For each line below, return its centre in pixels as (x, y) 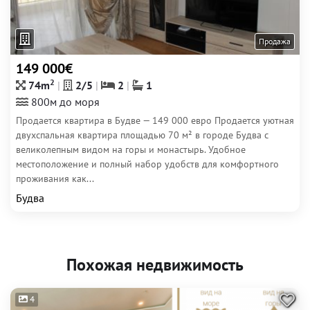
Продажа (275, 41)
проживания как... (55, 179)
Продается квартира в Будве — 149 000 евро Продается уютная (155, 120)
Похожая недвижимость (155, 265)
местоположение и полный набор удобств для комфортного (147, 164)
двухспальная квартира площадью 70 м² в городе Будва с (142, 135)
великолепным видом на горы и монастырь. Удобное (131, 149)
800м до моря (64, 102)
